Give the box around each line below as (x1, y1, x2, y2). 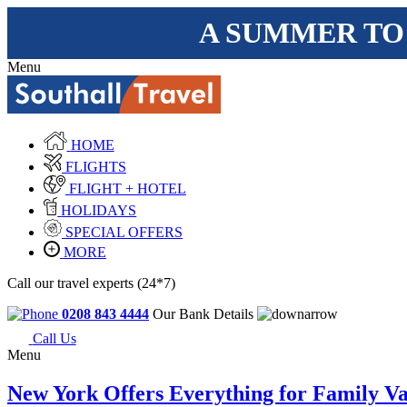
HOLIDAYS (61, 202, 137, 218)
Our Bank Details (153, 305, 257, 322)
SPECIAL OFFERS (65, 223, 183, 240)
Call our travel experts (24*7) (7, 274, 175, 291)
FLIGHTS (65, 159, 126, 174)
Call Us (32, 331, 76, 347)
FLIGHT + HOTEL (68, 180, 186, 196)
